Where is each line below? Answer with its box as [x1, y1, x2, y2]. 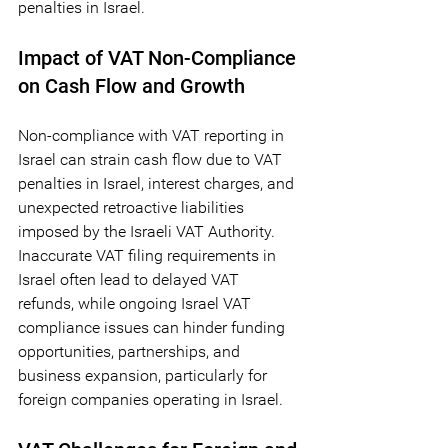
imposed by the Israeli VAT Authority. [18, 221, 279, 241]
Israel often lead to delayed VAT [18, 269, 243, 289]
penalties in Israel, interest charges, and [18, 173, 298, 193]
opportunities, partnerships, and [18, 341, 244, 361]
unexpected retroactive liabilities [18, 197, 248, 217]
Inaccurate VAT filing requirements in [18, 245, 280, 265]
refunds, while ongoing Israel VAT [18, 293, 255, 313]
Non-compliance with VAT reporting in [18, 125, 288, 145]
